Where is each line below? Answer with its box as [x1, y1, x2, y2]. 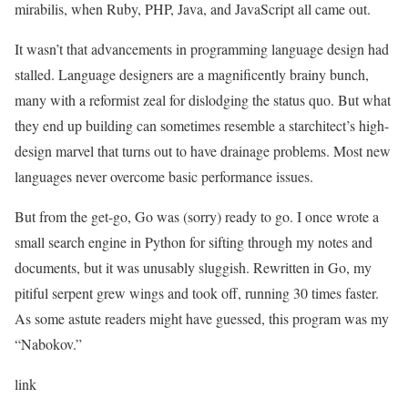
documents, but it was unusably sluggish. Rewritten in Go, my [15, 258, 372, 277]
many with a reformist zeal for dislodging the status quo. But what [15, 90, 391, 109]
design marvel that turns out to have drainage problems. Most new [15, 141, 391, 160]
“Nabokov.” [15, 334, 82, 353]
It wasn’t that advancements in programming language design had [15, 39, 389, 58]
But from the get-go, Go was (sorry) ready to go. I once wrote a [15, 207, 379, 226]
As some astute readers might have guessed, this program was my [15, 309, 389, 328]
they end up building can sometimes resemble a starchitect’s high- [15, 116, 389, 135]
